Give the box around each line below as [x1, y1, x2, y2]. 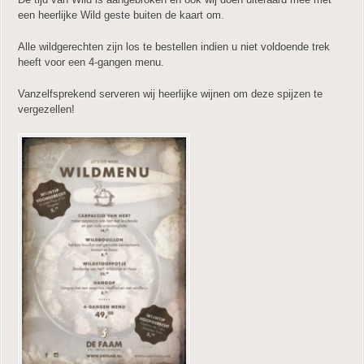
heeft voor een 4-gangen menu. [18, 55, 164, 68]
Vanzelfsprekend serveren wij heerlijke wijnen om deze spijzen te [18, 87, 323, 100]
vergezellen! [18, 102, 75, 115]
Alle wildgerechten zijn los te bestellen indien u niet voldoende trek [18, 40, 330, 53]
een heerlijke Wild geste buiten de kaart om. [18, 8, 224, 21]
